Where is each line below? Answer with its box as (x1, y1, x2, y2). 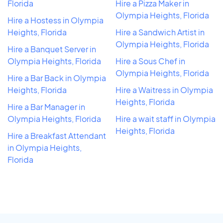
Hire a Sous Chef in (115, 55, 185, 66)
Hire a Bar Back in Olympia (7, 72, 106, 83)
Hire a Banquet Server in (7, 43, 96, 54)
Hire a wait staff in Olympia (115, 113, 216, 124)
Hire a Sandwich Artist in (115, 26, 205, 37)
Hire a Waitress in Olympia (115, 84, 213, 95)
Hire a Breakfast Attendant (7, 130, 106, 141)
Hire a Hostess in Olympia (7, 14, 104, 25)
